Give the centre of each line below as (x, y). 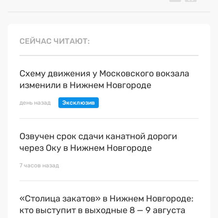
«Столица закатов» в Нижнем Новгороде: (107, 198)
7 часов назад (39, 165)
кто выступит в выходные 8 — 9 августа (102, 210)
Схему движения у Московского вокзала (104, 73)
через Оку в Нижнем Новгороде (86, 148)
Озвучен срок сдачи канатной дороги (98, 136)
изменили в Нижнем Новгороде (85, 85)
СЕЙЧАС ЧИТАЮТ (54, 41)
